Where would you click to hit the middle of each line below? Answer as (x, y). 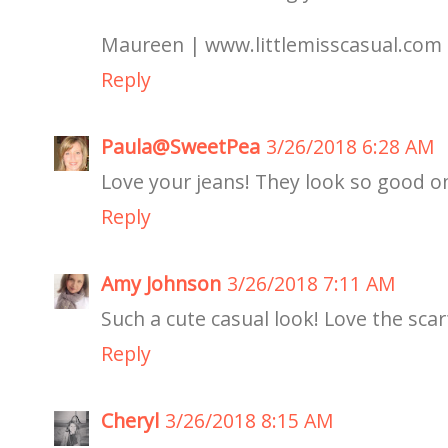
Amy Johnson (161, 284)
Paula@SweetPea (180, 146)
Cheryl (130, 421)
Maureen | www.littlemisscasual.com (271, 44)
